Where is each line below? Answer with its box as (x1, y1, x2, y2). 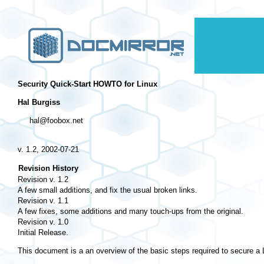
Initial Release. (18, 227, 68, 237)
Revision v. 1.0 (18, 217, 68, 226)
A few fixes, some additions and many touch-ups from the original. (18, 206, 243, 216)
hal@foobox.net (18, 115, 83, 125)
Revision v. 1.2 (18, 174, 68, 184)
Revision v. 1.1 (18, 196, 68, 205)
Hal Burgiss (18, 97, 60, 107)
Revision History (18, 163, 78, 173)
